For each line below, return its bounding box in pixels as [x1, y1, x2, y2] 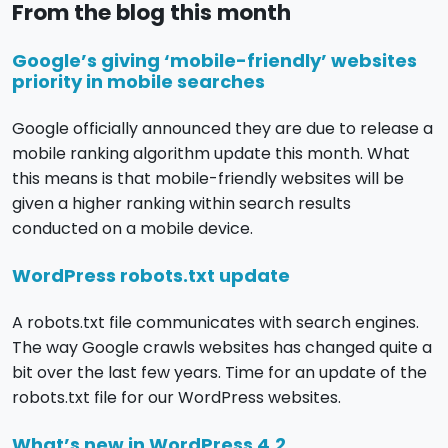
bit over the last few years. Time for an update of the [12, 361, 427, 385]
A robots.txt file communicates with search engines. [12, 311, 419, 335]
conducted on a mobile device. [12, 217, 253, 241]
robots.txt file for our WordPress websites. [12, 386, 341, 410]
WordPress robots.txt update [12, 263, 290, 289]
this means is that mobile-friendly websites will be [12, 167, 404, 191]
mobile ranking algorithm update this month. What [12, 142, 410, 166]
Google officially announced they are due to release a [12, 117, 433, 141]
